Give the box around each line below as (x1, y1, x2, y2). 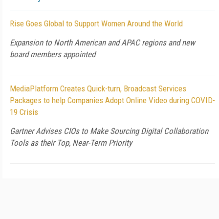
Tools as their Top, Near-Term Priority (10, 138, 132, 148)
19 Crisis (10, 107, 38, 117)
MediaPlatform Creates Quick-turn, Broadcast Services (10, 84, 186, 93)
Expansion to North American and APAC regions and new (10, 38, 195, 47)
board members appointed (10, 49, 95, 59)
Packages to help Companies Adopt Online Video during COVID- (10, 95, 215, 105)
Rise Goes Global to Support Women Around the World (10, 19, 183, 28)
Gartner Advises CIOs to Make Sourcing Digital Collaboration (10, 126, 208, 136)
